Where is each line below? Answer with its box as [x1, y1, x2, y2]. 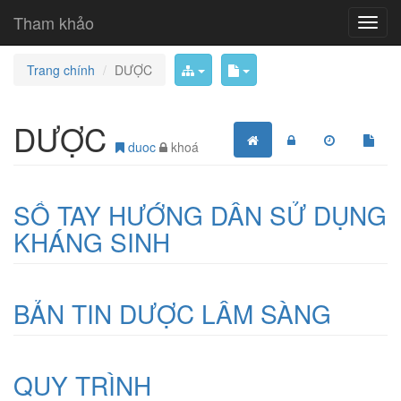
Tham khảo [13, 11, 94, 34]
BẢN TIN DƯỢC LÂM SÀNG [13, 295, 331, 331]
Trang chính [27, 61, 95, 79]
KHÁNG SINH [13, 224, 170, 260]
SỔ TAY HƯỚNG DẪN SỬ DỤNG [13, 197, 387, 233]
